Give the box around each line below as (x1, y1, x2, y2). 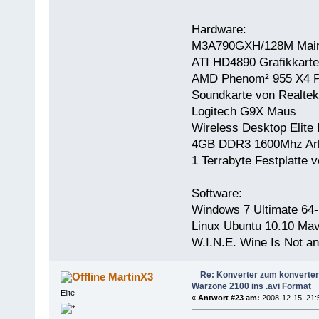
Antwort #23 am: (197, 293, 260, 303)
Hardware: (191, 23, 246, 37)
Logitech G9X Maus (191, 105, 296, 119)
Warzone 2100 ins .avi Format (191, 281, 311, 292)
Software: (191, 187, 242, 201)
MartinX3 (108, 271, 154, 283)
